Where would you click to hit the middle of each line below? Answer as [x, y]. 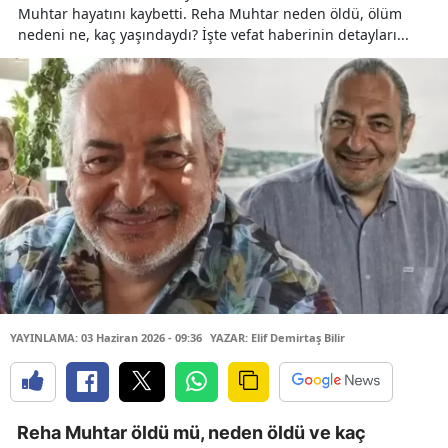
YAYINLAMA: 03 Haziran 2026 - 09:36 [106, 337]
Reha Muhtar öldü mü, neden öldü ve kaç [191, 432]
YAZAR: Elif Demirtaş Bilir [277, 337]
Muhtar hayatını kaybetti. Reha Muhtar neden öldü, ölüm [210, 13]
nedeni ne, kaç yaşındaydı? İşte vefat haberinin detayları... [213, 34]
